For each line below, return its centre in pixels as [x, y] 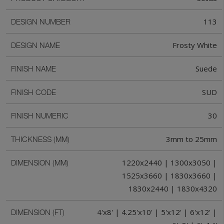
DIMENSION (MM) [40, 163]
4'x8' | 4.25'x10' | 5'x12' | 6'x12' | [157, 212]
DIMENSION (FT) [38, 212]
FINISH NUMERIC [40, 116]
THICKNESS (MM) [40, 139]
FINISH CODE [33, 92]
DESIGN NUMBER [41, 22]
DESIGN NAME [35, 45]
